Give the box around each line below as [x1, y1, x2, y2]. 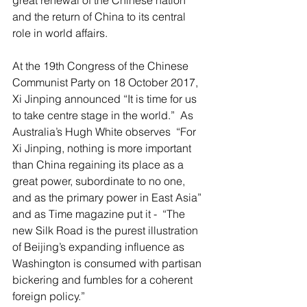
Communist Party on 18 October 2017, [12, 75, 201, 89]
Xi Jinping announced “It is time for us [12, 92, 199, 106]
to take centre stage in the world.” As [12, 108, 196, 122]
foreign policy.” [12, 289, 85, 303]
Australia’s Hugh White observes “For [12, 125, 199, 138]
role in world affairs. [12, 26, 108, 40]
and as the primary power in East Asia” [12, 191, 204, 204]
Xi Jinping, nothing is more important [12, 141, 194, 155]
